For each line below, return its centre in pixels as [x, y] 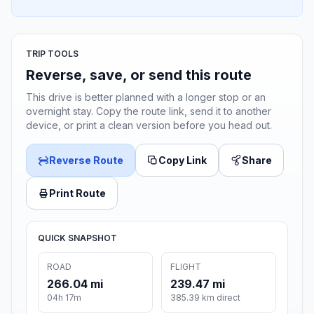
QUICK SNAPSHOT [77, 238]
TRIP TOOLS [52, 54]
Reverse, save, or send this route [139, 75]
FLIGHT [186, 267]
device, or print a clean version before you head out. [149, 125]
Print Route [77, 193]
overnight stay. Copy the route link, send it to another [149, 111]
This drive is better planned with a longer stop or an [146, 97]
